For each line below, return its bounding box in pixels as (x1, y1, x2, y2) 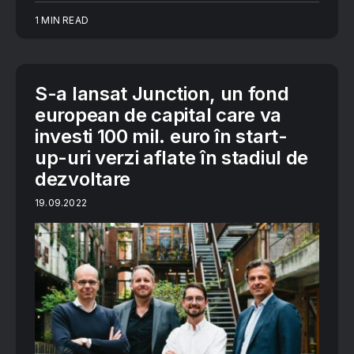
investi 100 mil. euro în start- (35, 125, 288, 149)
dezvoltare (35, 168, 130, 191)
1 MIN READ (35, 14, 88, 27)
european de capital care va (35, 104, 281, 127)
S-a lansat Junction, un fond (35, 82, 289, 106)
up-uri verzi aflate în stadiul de (35, 146, 309, 170)
